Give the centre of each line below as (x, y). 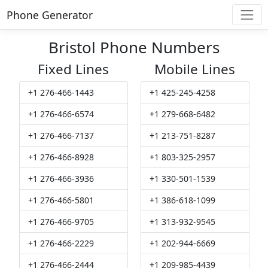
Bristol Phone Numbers (134, 48)
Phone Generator (49, 15)
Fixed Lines (73, 69)
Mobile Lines (195, 69)
